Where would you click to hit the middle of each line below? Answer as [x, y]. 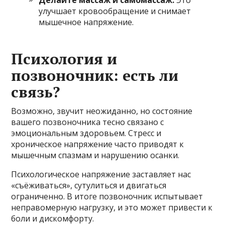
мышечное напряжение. [86, 22]
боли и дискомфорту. [53, 218]
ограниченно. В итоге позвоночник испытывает [107, 196]
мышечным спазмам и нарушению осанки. [95, 155]
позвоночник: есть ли [95, 75]
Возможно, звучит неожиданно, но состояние [102, 111]
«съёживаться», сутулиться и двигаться [89, 185]
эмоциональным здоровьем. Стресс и [86, 133]
